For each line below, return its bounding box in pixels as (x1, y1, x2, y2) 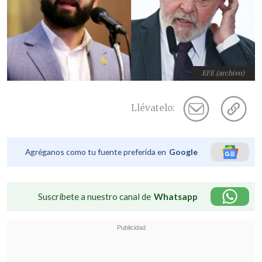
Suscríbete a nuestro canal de (38, 191, 151, 202)
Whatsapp (154, 191, 198, 202)
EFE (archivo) (202, 69, 245, 78)
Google (169, 146, 198, 157)
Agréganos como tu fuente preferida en (25, 146, 166, 157)
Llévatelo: (131, 102, 175, 114)
